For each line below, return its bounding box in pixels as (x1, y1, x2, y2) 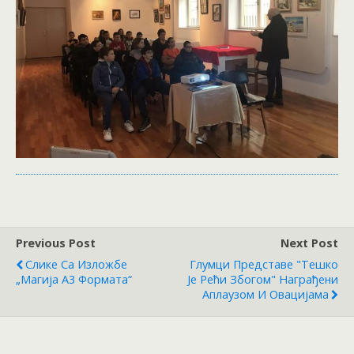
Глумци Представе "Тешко (190, 256, 338, 272)
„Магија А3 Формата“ (16, 271, 132, 287)
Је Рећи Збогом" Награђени (187, 271, 338, 287)
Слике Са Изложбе (25, 256, 127, 272)
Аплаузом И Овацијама (202, 286, 329, 302)
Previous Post (16, 235, 96, 250)
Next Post (281, 235, 338, 250)
